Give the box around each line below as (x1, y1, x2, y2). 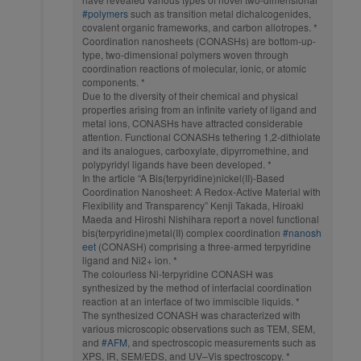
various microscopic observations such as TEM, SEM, (82, 322, 315, 336)
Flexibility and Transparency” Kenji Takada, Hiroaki (82, 198, 304, 213)
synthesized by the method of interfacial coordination (82, 280, 312, 295)
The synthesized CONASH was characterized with (82, 308, 301, 322)
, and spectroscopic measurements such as (127, 335, 316, 350)
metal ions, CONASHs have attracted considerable (82, 116, 303, 131)
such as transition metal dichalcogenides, (128, 6, 311, 21)
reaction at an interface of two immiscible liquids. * (82, 294, 300, 309)
